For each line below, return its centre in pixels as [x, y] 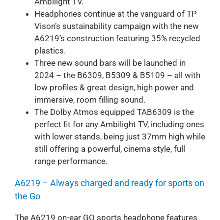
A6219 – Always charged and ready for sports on [109, 183]
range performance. [71, 161]
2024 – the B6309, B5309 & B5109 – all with [117, 75]
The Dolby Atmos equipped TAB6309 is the [114, 112]
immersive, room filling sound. [90, 99]
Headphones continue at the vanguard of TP [115, 14]
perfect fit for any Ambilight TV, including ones [119, 124]
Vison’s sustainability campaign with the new [116, 26]
